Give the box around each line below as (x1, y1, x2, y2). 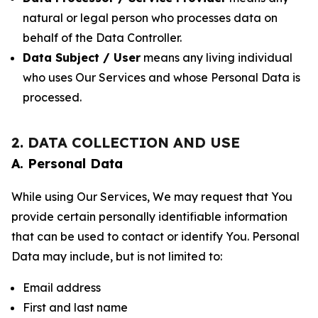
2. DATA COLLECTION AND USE (11, 133, 240, 151)
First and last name (23, 300, 128, 314)
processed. (23, 90, 82, 104)
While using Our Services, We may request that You (11, 190, 292, 204)
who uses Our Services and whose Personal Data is (23, 70, 300, 84)
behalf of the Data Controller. (23, 31, 182, 45)
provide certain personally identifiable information (11, 209, 287, 224)
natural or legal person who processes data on (23, 11, 278, 25)
